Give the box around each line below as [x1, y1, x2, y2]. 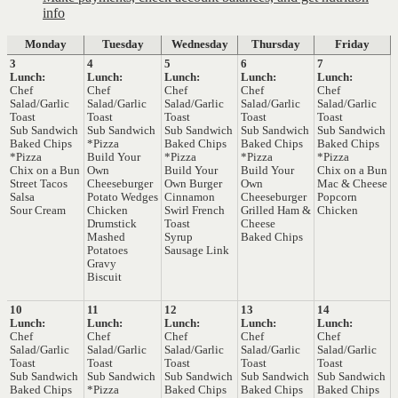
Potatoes [87, 244, 128, 257]
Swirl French [164, 204, 225, 217]
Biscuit [87, 271, 122, 283]
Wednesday [171, 38, 228, 51]
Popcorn [317, 191, 357, 203]
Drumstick [87, 218, 137, 230]
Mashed [87, 231, 125, 243]
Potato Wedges [87, 191, 158, 203]
